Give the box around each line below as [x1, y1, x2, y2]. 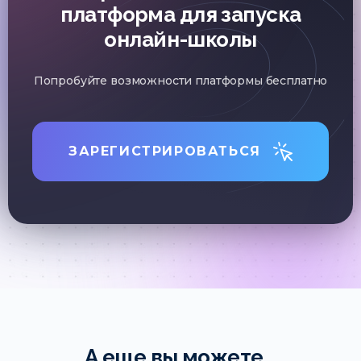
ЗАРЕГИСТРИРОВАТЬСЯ [68, 143, 261, 159]
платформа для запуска [60, 2, 301, 27]
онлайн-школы [104, 27, 257, 52]
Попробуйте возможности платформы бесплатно [33, 73, 328, 88]
